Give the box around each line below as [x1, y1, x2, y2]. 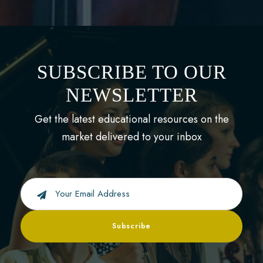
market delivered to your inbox [61, 129, 202, 144]
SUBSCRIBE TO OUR [36, 61, 227, 83]
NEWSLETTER [65, 84, 198, 106]
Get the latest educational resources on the [34, 111, 229, 127]
